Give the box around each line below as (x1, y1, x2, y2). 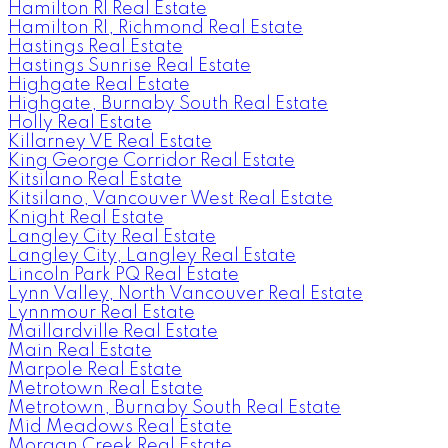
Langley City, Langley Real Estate (8, 246, 296, 265)
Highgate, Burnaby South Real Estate (8, 94, 328, 113)
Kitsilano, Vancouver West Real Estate (8, 189, 333, 208)
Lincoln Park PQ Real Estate (8, 265, 239, 284)
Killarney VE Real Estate (8, 132, 212, 151)
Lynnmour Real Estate (8, 303, 195, 322)
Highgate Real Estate (8, 75, 190, 94)
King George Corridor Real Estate (8, 151, 295, 170)
